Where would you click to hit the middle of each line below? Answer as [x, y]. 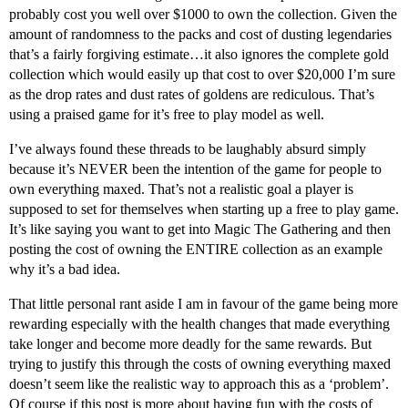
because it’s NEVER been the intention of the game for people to [195, 169]
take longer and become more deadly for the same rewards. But [190, 344]
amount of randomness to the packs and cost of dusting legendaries [200, 35]
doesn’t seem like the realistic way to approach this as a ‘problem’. [199, 384]
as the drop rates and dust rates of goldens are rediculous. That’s [192, 95]
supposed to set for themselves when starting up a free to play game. [204, 209]
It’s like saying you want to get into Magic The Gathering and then [200, 229]
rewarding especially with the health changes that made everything [199, 324]
